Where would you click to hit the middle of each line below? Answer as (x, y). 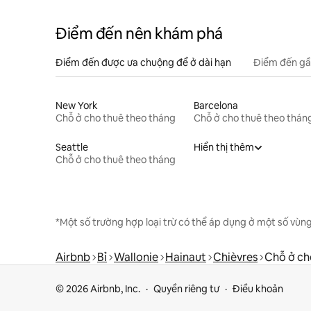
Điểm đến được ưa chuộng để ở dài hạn (143, 62)
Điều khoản (258, 289)
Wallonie (136, 257)
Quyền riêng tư (186, 289)
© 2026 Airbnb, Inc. (98, 289)
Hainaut (186, 257)
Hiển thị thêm (224, 147)
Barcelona (216, 105)
